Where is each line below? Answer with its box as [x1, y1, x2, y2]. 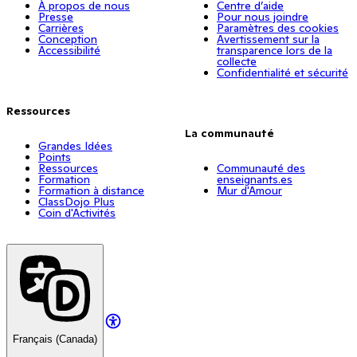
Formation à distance [38, 183, 144, 198]
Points [38, 150, 71, 165]
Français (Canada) [13, 333, 97, 346]
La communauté [185, 126, 274, 141]
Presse [38, 10, 73, 25]
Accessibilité [38, 43, 100, 58]
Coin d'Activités [38, 206, 116, 221]
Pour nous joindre [217, 10, 308, 25]
